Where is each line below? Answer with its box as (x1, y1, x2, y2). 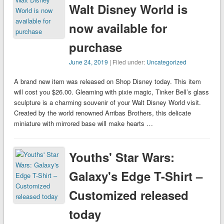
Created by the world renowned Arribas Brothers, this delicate (13, 108, 191, 118)
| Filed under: (108, 57, 147, 66)
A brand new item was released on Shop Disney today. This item (13, 76, 201, 86)
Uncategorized (146, 57, 187, 66)
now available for (69, 19, 167, 37)
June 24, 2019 (69, 57, 108, 66)
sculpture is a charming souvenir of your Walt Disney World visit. (13, 97, 201, 107)
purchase (69, 38, 122, 56)
